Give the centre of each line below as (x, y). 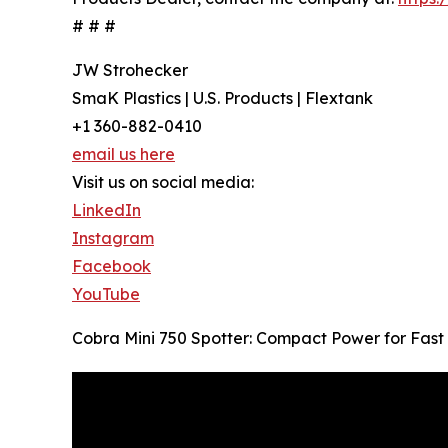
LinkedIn (106, 210)
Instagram (113, 238)
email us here (123, 154)
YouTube (106, 294)
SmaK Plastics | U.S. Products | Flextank (222, 98)
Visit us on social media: (163, 182)
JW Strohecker (130, 70)
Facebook (111, 266)
